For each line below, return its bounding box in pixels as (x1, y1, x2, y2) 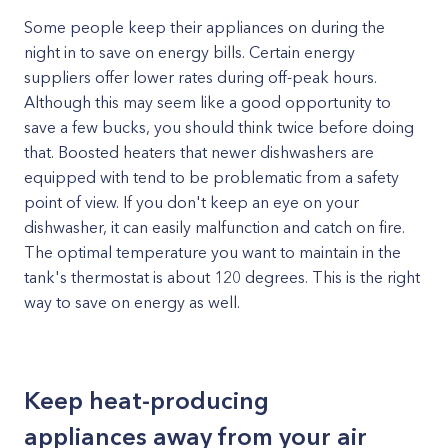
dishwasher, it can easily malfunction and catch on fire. (24, 217, 405, 237)
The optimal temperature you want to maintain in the (24, 242, 401, 262)
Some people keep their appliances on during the (24, 17, 385, 37)
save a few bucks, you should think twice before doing (24, 117, 414, 137)
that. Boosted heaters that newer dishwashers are (24, 142, 374, 162)
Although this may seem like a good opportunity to (24, 92, 391, 112)
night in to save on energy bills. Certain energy (24, 42, 355, 62)
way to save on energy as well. (24, 292, 240, 312)
